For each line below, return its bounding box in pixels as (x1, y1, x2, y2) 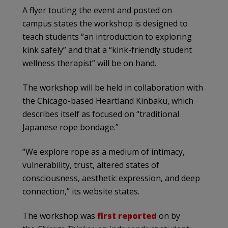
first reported (97, 210, 157, 221)
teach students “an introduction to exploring (22, 31, 192, 42)
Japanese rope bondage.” (22, 121, 119, 133)
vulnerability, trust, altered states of (22, 159, 159, 170)
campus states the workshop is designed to (22, 17, 188, 29)
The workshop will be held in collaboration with (22, 81, 203, 93)
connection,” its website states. (22, 185, 139, 197)
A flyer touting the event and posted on (22, 4, 172, 16)
